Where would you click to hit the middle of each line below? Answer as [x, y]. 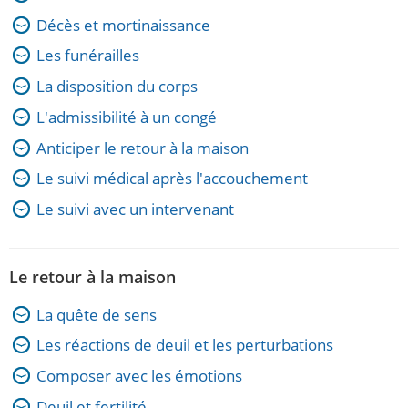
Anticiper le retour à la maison [143, 148]
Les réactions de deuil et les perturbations [185, 345]
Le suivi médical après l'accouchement [172, 178]
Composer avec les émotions [139, 376]
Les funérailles [88, 56]
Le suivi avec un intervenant [135, 209]
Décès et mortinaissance [123, 25]
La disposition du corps [117, 86]
